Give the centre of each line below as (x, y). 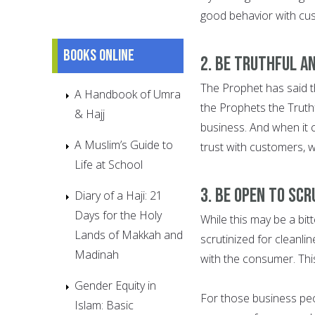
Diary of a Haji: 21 (118, 195)
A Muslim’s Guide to (124, 144)
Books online (99, 55)
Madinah (97, 254)
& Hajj (90, 114)
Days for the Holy (118, 215)
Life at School (109, 164)
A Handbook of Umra (128, 94)
